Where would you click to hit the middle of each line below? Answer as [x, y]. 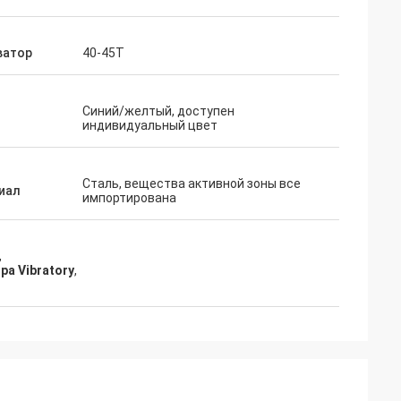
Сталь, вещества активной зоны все [192, 183]
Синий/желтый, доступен [158, 111]
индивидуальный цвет [150, 125]
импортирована [129, 198]
